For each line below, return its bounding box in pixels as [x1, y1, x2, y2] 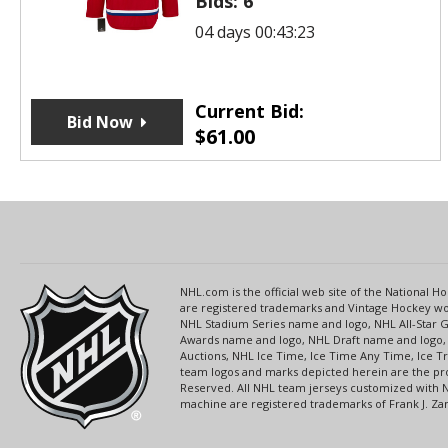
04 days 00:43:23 [194, 20, 315, 43]
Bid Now [66, 110, 133, 133]
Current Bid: [194, 98, 304, 123]
